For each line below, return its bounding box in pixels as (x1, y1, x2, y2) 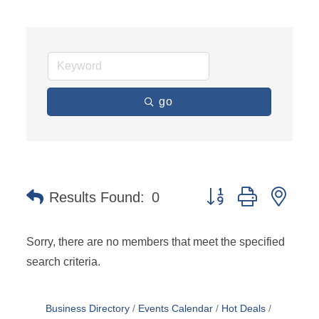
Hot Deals (221, 303, 266, 315)
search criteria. (26, 256, 101, 268)
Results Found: (49, 189, 145, 206)
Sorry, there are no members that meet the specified (26, 236, 286, 249)
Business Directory (45, 303, 130, 315)
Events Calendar (137, 303, 213, 315)
